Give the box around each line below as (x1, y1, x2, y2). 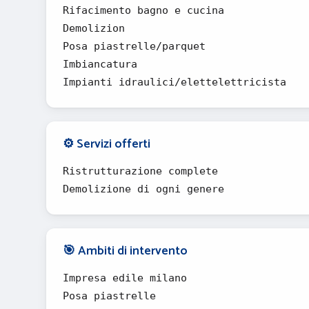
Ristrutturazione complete (63, 165, 218, 177)
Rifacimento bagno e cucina (63, 4, 224, 17)
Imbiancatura (63, 58, 137, 70)
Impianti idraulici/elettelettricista (63, 76, 286, 88)
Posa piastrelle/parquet (63, 40, 206, 52)
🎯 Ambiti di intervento (63, 241, 188, 261)
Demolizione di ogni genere (63, 183, 224, 195)
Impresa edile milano (63, 272, 187, 284)
